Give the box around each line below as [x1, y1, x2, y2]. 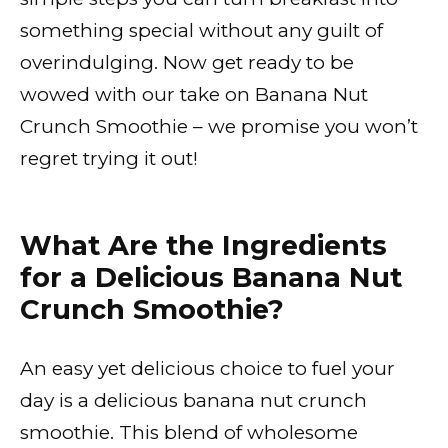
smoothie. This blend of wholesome [20, 420, 358, 444]
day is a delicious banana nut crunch [20, 388, 367, 412]
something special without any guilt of [20, 18, 383, 42]
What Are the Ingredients [20, 228, 387, 262]
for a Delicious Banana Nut [20, 260, 402, 294]
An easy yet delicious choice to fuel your [20, 356, 395, 380]
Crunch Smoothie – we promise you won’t [20, 114, 418, 138]
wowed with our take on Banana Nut [20, 82, 368, 106]
